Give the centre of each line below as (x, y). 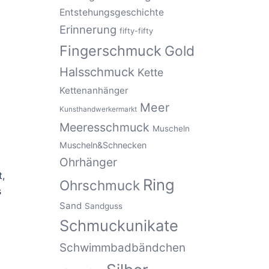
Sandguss (103, 206)
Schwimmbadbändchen (122, 248)
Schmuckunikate (119, 225)
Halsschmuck (97, 72)
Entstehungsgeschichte (111, 12)
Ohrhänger (88, 162)
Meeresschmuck (104, 127)
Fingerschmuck (110, 51)
